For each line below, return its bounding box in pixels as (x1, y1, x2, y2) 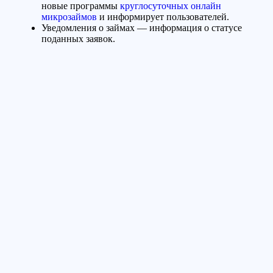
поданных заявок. (41, 33, 115, 44)
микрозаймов (41, 11, 97, 22)
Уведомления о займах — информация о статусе (41, 22, 242, 33)
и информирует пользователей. (97, 11, 229, 22)
